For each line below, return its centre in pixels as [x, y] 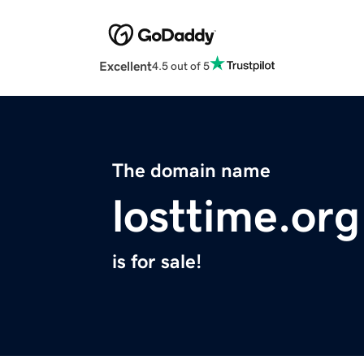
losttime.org [236, 217]
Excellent [126, 66]
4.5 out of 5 [181, 65]
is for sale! [157, 262]
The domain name [191, 171]
